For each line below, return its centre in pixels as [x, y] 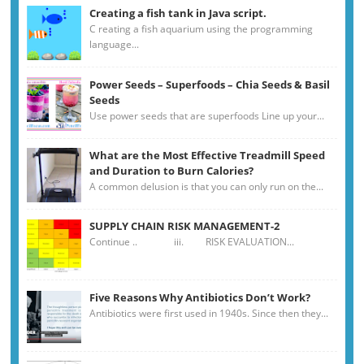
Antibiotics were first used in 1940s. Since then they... [209, 313]
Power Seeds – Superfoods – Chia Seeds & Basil [210, 84]
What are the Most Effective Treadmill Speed [208, 155]
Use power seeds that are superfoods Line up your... [207, 115]
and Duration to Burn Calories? [172, 170]
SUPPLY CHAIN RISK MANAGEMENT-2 [185, 226]
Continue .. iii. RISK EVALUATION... [192, 242]
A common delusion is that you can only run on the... [207, 186]
